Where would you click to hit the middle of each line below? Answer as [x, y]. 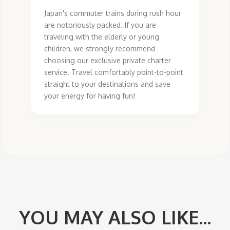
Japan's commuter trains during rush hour [113, 13]
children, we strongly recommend [100, 49]
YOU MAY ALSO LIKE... [115, 217]
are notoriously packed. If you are [100, 25]
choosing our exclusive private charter [108, 61]
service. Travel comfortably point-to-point [114, 72]
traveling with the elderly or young [102, 37]
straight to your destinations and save [107, 84]
